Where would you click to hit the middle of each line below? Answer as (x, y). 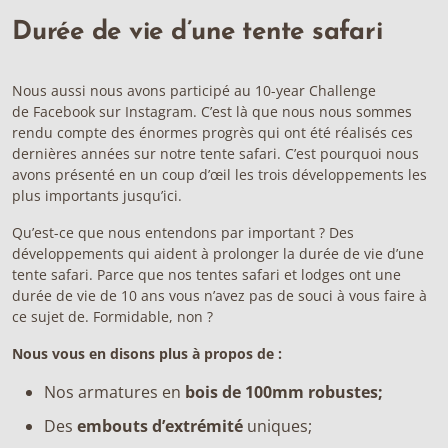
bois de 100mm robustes (281, 392)
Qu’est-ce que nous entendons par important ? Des (183, 232)
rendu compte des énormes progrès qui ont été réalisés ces (212, 132)
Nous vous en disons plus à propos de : (147, 353)
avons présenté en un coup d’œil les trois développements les (219, 174)
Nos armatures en (112, 392)
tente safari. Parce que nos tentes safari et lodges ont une (206, 274)
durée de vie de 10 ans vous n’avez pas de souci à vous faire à (219, 295)
